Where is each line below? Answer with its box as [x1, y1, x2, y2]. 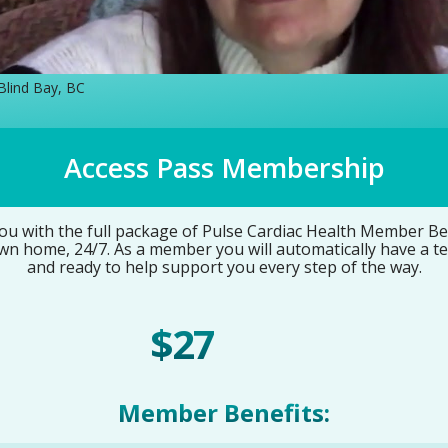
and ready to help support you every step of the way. [26, 256, 422, 279]
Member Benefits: [118, 396, 330, 430]
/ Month [222, 334, 298, 362]
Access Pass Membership [63, 149, 385, 187]
